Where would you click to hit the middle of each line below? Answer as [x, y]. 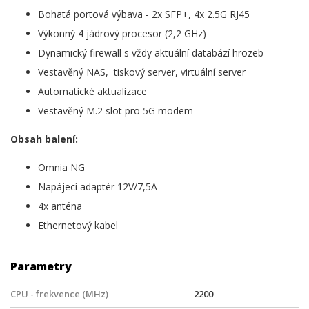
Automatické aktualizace [92, 91]
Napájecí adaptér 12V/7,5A [98, 186]
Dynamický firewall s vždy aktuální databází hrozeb [151, 52]
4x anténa [60, 206]
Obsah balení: [44, 139]
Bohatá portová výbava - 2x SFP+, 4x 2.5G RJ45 [144, 14]
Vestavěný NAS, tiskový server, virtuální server [142, 72]
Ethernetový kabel [78, 225]
